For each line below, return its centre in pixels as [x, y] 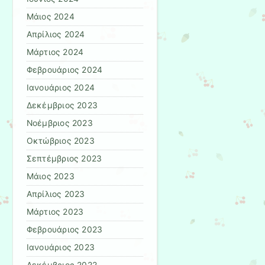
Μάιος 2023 [50, 177]
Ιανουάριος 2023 [61, 248]
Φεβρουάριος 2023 [64, 230]
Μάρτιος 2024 [55, 52]
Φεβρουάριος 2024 [64, 70]
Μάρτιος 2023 [55, 212]
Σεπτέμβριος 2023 [64, 159]
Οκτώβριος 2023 [60, 141]
